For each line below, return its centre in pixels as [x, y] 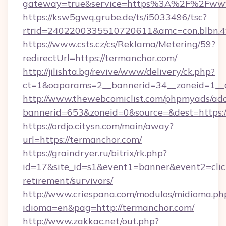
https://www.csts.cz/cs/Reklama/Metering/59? [119, 44]
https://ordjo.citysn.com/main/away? [98, 126]
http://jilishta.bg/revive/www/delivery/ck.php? [119, 71]
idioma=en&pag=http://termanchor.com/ [108, 208]
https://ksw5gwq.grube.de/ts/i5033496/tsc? [115, 17]
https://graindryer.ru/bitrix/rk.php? [95, 153]
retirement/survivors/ [68, 180]
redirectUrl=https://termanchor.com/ [100, 58]
